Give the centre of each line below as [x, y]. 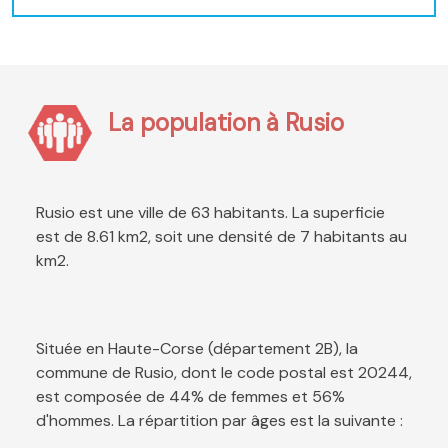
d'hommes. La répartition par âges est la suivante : [219, 421]
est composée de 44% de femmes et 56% [190, 397]
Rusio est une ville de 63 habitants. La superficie [210, 213]
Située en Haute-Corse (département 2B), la [197, 349]
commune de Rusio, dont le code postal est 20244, [224, 373]
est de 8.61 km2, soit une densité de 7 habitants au [221, 237]
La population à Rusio [226, 123]
